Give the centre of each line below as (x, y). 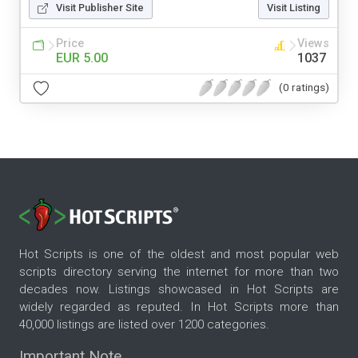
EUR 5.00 (82, 58)
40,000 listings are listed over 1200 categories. (144, 325)
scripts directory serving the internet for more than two (179, 272)
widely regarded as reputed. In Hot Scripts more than (179, 307)
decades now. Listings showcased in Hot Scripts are (179, 290)
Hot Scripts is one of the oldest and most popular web (179, 255)
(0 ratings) (304, 88)
